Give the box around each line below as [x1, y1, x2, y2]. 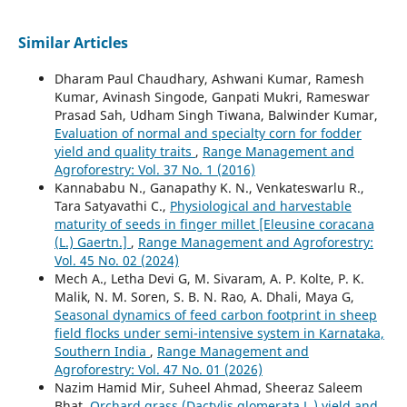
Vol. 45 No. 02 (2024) [54, 252, 179, 270]
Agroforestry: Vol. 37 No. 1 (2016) [54, 161, 255, 179]
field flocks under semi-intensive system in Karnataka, [54, 324, 384, 342]
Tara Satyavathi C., [54, 197, 170, 215]
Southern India [54, 342, 150, 361]
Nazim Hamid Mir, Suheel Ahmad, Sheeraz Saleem [54, 379, 362, 397]
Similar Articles [17, 33, 128, 54]
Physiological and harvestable [169, 197, 352, 215]
